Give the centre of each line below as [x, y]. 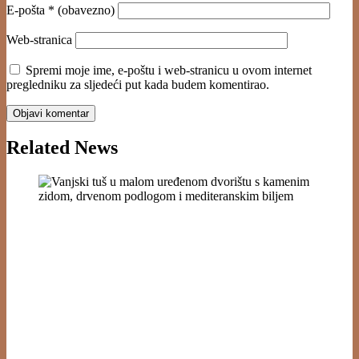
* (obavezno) [81, 10]
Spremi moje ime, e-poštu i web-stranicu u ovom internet [169, 70]
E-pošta [27, 10]
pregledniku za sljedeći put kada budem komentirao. [138, 84]
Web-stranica [39, 39]
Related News [62, 148]
